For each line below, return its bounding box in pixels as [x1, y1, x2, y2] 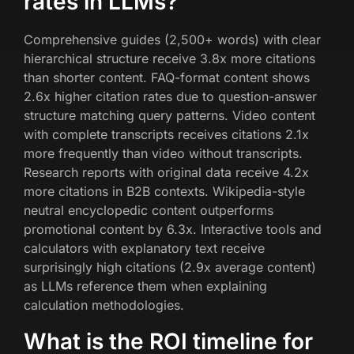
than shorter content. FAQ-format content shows [24, 70, 310, 86]
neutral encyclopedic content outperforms [24, 202, 273, 219]
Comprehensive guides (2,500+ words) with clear [24, 32, 321, 48]
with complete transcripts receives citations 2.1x [24, 126, 309, 143]
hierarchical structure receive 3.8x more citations [24, 51, 315, 67]
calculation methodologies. [24, 297, 184, 314]
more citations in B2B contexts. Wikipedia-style [24, 183, 305, 200]
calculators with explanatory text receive [24, 240, 265, 257]
